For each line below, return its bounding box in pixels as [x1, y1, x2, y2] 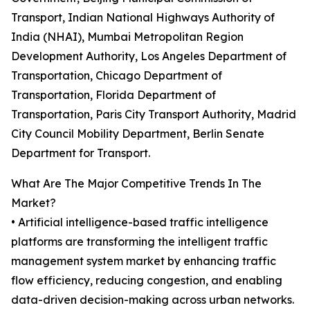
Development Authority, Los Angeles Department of [11, 49, 286, 64]
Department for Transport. [11, 146, 150, 161]
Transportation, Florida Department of [11, 88, 216, 102]
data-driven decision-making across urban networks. [11, 293, 294, 307]
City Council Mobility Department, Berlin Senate [11, 127, 264, 141]
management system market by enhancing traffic [11, 254, 276, 268]
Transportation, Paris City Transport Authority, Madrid [11, 107, 296, 122]
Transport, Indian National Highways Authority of [11, 10, 275, 25]
